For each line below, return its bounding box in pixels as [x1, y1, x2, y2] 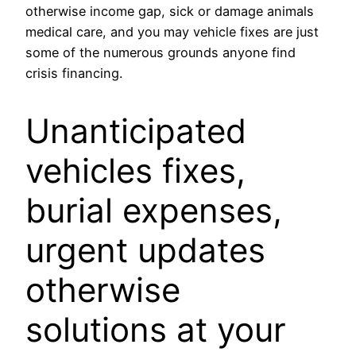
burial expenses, [25, 189, 282, 230]
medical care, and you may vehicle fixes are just [25, 24, 319, 41]
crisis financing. [25, 65, 122, 82]
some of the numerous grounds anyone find [25, 44, 296, 61]
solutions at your [25, 308, 286, 350]
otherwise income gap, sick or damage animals [25, 3, 314, 20]
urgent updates [25, 229, 265, 270]
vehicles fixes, [25, 149, 246, 191]
